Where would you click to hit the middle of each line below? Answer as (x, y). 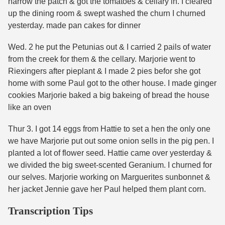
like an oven (30, 107)
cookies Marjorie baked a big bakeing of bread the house (109, 95)
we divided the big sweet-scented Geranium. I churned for (110, 165)
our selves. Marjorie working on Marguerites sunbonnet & (109, 177)
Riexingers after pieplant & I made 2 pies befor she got (104, 71)
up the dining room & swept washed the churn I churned (107, 13)
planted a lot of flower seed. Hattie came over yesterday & (110, 153)
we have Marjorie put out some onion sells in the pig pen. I (111, 141)
